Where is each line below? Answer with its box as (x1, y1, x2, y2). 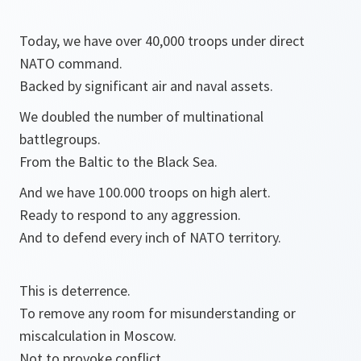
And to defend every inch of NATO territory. (19, 228, 281, 247)
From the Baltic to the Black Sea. (19, 152, 218, 171)
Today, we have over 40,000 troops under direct (19, 31, 305, 50)
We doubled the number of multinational (19, 107, 263, 126)
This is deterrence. (19, 281, 131, 300)
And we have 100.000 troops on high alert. (19, 183, 271, 201)
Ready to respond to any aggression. (19, 205, 241, 224)
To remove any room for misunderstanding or (19, 304, 296, 322)
